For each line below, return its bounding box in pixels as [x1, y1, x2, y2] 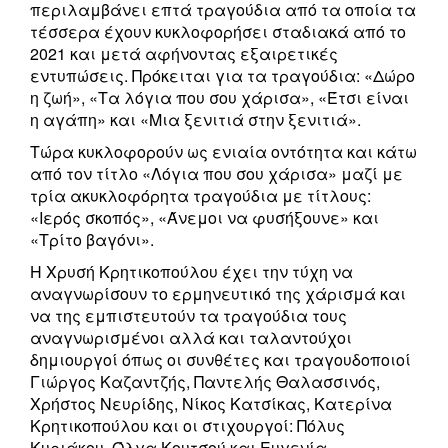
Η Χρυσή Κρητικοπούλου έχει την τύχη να [30, 260, 353, 284]
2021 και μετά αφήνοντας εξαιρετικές [30, 42, 338, 66]
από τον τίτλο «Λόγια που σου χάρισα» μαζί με [30, 162, 403, 186]
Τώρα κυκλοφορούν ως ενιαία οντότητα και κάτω [30, 140, 417, 164]
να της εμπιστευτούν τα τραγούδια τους [30, 304, 347, 328]
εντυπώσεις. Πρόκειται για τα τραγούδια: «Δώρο [30, 64, 415, 88]
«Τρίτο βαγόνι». [30, 228, 154, 252]
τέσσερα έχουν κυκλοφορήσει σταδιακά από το [30, 20, 406, 44]
